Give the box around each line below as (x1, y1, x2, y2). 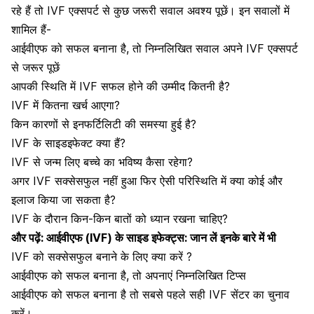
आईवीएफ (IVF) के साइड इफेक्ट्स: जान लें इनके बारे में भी (46, 230, 276, 245)
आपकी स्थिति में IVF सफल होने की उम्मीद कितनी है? (11, 78, 230, 93)
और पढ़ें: (11, 230, 46, 245)
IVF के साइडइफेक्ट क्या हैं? (11, 135, 125, 150)
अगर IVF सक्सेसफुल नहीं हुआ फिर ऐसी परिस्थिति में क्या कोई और (11, 173, 282, 188)
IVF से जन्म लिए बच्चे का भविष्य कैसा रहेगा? (11, 154, 193, 169)
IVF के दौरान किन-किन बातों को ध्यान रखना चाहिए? (11, 211, 228, 226)
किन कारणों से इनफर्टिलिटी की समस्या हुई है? (11, 116, 196, 131)
